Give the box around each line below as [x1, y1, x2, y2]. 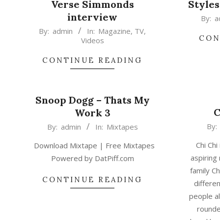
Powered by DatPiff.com [51, 153, 134, 163]
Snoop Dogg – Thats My [35, 94, 150, 106]
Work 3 [74, 107, 110, 119]
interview [67, 11, 118, 23]
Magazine [98, 26, 131, 36]
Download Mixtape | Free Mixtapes [30, 140, 155, 150]
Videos [81, 35, 104, 45]
